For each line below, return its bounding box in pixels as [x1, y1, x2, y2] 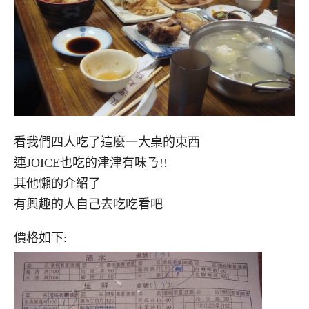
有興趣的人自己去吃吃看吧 [14, 197, 163, 212]
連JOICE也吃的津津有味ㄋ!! [14, 156, 168, 170]
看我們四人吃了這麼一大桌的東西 [14, 135, 200, 150]
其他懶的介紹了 [14, 177, 101, 191]
